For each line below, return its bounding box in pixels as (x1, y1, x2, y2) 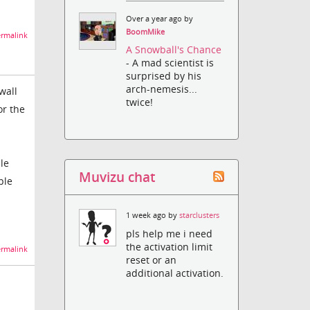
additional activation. (126, 266, 224, 280)
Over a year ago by (126, 14, 194, 24)
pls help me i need (126, 226, 213, 240)
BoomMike (126, 27, 165, 37)
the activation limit (126, 239, 213, 253)
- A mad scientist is (126, 56, 215, 70)
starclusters (179, 210, 220, 221)
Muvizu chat (79, 168, 156, 186)
